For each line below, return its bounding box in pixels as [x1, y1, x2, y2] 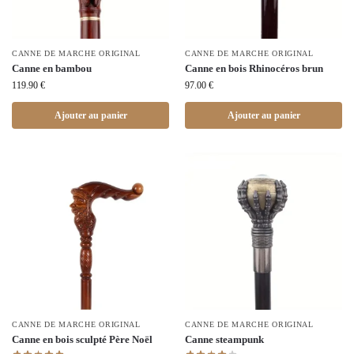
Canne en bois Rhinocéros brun [185, 62, 323, 74]
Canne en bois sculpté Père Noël [12, 333, 153, 345]
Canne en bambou [12, 62, 92, 74]
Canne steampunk [185, 333, 264, 345]
